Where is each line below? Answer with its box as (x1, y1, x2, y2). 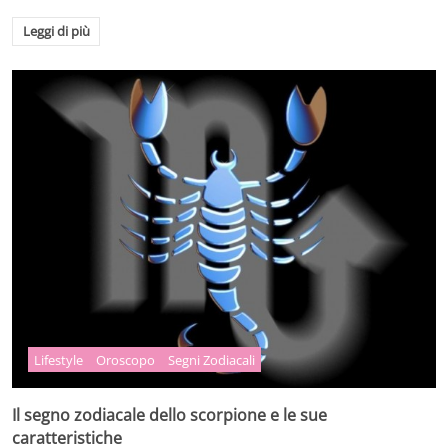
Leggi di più (22, 22, 90, 41)
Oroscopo (96, 350, 156, 369)
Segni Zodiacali (167, 350, 255, 369)
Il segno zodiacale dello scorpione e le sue (12, 403, 327, 426)
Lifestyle (34, 350, 84, 369)
